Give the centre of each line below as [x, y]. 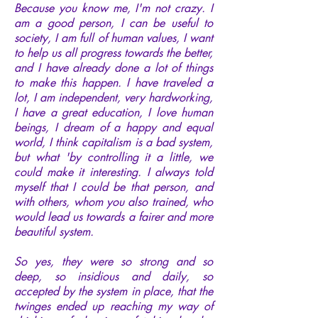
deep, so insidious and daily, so [114, 276]
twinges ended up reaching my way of [114, 306]
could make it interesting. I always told [114, 172]
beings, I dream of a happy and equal [114, 127]
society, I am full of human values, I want [114, 38]
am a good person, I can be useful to [114, 23]
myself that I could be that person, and [114, 187]
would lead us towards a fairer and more [114, 216]
